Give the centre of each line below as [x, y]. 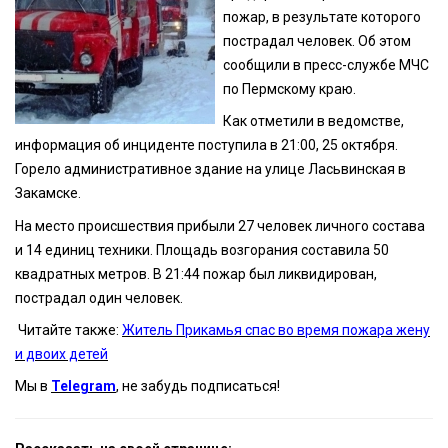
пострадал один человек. [99, 297]
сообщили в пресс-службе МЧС [326, 64]
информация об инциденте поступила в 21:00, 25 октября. [206, 145]
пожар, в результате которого [322, 16]
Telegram [83, 386]
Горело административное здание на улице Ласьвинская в [210, 169]
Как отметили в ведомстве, [314, 121]
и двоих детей [61, 353]
